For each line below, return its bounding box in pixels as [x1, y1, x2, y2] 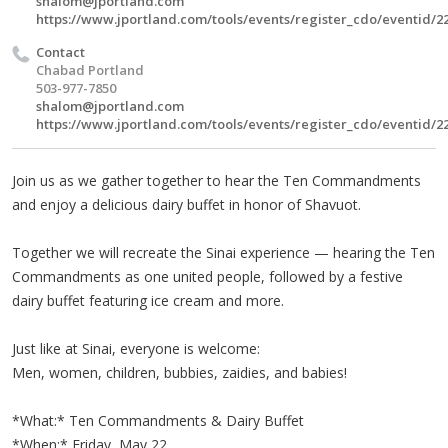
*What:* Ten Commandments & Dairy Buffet [12, 411, 304, 430]
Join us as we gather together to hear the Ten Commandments [12, 171, 421, 190]
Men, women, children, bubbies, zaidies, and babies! [12, 363, 347, 382]
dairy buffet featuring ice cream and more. [12, 291, 284, 310]
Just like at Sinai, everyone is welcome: [12, 339, 260, 358]
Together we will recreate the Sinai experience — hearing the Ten [12, 243, 435, 262]
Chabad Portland [36, 61, 144, 79]
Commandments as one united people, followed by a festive [12, 267, 403, 286]
